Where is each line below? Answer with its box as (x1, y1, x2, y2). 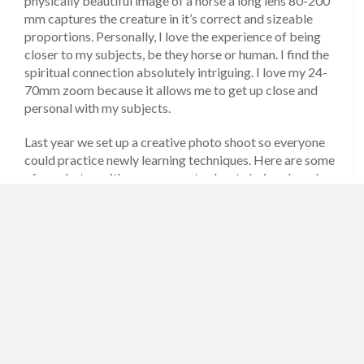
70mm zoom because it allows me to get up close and (24, 82, 318, 98)
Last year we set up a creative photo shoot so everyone (24, 134, 325, 150)
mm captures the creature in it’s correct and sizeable (24, 11, 313, 27)
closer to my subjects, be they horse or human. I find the (24, 46, 329, 63)
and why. (24, 188, 71, 204)
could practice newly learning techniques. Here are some (24, 152, 335, 168)
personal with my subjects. (24, 100, 171, 116)
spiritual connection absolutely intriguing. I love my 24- (24, 64, 327, 80)
